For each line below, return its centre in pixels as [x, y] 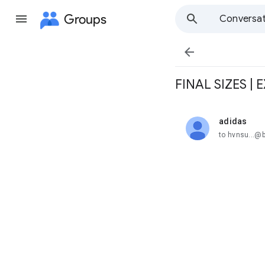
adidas [233, 121]
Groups [85, 19]
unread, [233, 126]
